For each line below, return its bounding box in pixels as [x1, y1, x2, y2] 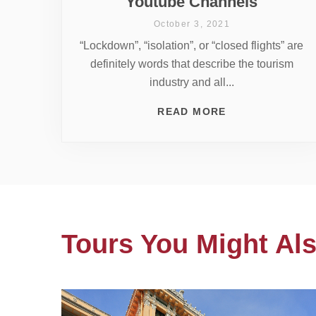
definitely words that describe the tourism [90, 57, 293, 70]
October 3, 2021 [153, 18, 231, 29]
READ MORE [157, 105, 226, 117]
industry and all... [149, 75, 234, 88]
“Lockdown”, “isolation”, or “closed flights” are [80, 39, 304, 51]
